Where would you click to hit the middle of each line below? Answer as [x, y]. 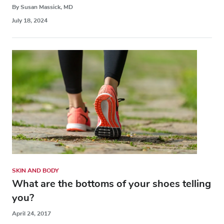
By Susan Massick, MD [42, 7]
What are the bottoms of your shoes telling [111, 183]
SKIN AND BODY [35, 170]
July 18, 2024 [30, 20]
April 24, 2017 [31, 213]
